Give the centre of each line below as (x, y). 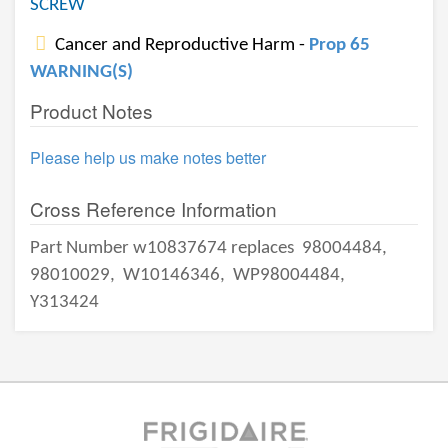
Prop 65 (339, 45)
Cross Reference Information (153, 208)
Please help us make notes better (148, 157)
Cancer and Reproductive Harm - (180, 45)
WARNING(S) (81, 72)
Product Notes (91, 110)
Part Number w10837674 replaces (164, 248)
